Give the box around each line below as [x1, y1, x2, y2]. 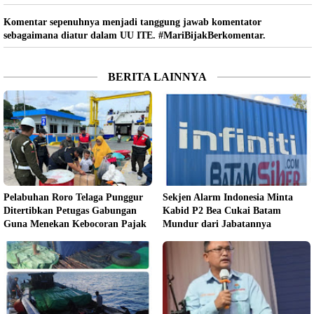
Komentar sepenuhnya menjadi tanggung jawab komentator [4, 16, 261, 27]
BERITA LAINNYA [107, 70, 207, 83]
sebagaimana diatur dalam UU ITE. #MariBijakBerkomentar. [4, 29, 266, 41]
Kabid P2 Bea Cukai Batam [162, 205, 281, 216]
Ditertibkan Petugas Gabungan [4, 205, 137, 216]
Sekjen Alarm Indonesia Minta [162, 191, 293, 203]
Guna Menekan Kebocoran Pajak [4, 218, 146, 229]
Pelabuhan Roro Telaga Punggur [4, 191, 143, 203]
